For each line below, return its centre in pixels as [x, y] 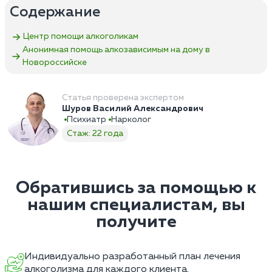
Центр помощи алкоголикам [81, 37]
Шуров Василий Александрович [133, 108]
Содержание [55, 12]
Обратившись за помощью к [136, 188]
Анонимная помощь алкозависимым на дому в [116, 49]
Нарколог [131, 119]
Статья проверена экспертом [123, 97]
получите [136, 222]
